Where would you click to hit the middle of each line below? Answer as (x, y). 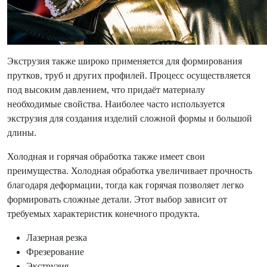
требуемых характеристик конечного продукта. (103, 214)
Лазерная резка (57, 237)
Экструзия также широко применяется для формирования (125, 61)
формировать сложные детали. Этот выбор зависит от (117, 199)
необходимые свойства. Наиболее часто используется (116, 104)
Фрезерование (55, 252)
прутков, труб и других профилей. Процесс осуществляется (129, 75)
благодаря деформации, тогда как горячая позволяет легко (125, 185)
